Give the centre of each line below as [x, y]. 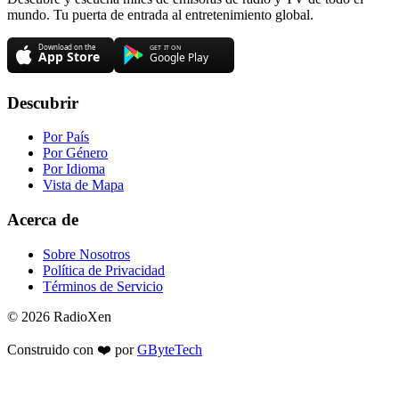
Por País [66, 137]
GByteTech [170, 349]
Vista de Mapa [83, 185]
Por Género [75, 153]
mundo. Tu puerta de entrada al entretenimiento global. [160, 14]
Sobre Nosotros [86, 254]
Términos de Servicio [103, 286]
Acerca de [43, 220]
